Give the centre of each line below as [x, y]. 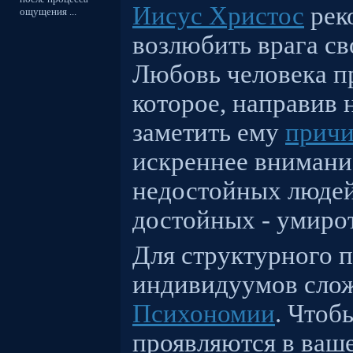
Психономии [204, 314]
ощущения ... [48, 11]
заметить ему [209, 133]
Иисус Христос [218, 16]
